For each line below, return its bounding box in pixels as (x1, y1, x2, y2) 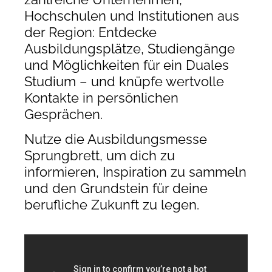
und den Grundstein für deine (24, 180, 208, 197)
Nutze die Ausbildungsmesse (24, 131, 207, 148)
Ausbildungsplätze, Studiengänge (24, 40, 235, 56)
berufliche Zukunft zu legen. (24, 197, 199, 213)
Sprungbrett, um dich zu (24, 148, 175, 164)
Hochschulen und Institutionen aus (24, 7, 239, 24)
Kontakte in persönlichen (24, 89, 178, 106)
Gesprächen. (24, 106, 103, 122)
